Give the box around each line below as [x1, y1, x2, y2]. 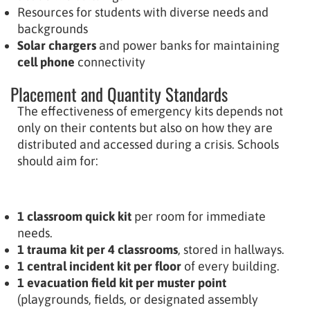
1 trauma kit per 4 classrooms [17, 241, 178, 257]
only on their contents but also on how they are [17, 120, 273, 135]
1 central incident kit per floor [17, 258, 181, 273]
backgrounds [17, 21, 88, 36]
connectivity [75, 54, 145, 69]
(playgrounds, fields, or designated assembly [17, 291, 258, 307]
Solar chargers [17, 37, 96, 53]
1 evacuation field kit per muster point [17, 275, 226, 290]
